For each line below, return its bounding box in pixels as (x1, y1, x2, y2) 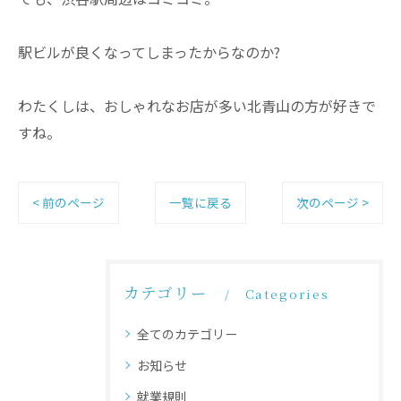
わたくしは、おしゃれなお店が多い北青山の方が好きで (18, 95, 376, 116)
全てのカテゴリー (137, 325, 237, 343)
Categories (244, 285, 329, 303)
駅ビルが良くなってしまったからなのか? (18, 41, 280, 63)
